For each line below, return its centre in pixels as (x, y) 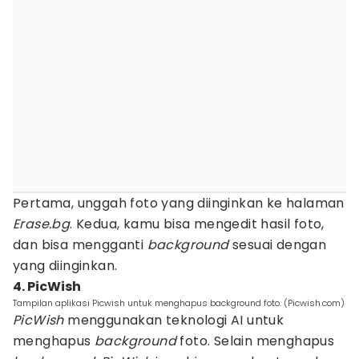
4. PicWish (47, 286)
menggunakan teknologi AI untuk (174, 320)
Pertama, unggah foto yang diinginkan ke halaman (179, 203)
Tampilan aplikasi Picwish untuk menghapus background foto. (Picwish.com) (179, 303)
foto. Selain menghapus (256, 341)
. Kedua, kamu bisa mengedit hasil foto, (197, 224)
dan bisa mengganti (80, 245)
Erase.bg (42, 224)
